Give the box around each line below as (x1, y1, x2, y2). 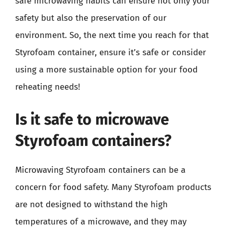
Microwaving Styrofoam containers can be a (15, 164, 185, 175)
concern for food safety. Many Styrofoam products (15, 181, 211, 193)
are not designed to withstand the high (15, 199, 168, 210)
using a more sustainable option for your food (15, 64, 198, 75)
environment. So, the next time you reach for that (15, 30, 209, 41)
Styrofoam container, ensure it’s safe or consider (15, 47, 206, 58)
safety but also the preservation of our (15, 13, 167, 23)
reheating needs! (15, 82, 80, 92)
